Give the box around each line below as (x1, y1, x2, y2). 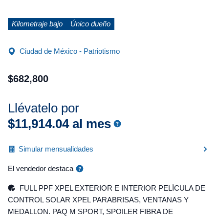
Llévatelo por (8, 101, 79, 115)
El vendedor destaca (8, 164, 73, 173)
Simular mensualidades (19, 145, 93, 153)
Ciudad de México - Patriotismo (20, 47, 120, 55)
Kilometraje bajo (12, 20, 63, 28)
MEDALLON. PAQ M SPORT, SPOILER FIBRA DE (8, 207, 173, 216)
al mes (69, 116, 111, 131)
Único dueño (70, 20, 110, 28)
